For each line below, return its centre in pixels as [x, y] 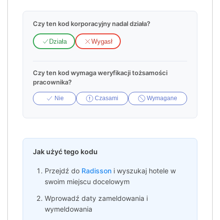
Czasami [106, 98]
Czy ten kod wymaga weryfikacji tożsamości [100, 73]
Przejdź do [63, 171]
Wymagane [161, 98]
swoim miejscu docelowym [87, 182]
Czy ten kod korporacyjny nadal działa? [92, 24]
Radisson [96, 171]
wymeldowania [69, 209]
